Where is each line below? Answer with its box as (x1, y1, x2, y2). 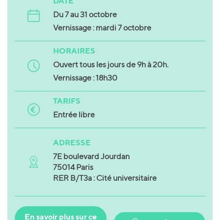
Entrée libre (53, 110, 95, 119)
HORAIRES (53, 46, 95, 55)
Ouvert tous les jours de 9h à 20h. (53, 60, 168, 69)
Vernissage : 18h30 (53, 73, 117, 82)
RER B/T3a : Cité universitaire (53, 173, 157, 183)
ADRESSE (53, 137, 91, 147)
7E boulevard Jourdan (53, 152, 130, 161)
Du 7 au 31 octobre (53, 10, 117, 19)
